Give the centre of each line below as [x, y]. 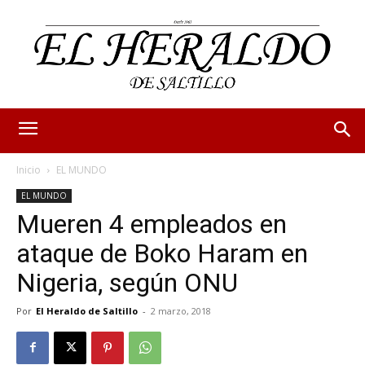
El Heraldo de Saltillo [87, 310]
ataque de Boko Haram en [162, 253]
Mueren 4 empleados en [152, 224]
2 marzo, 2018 [181, 310]
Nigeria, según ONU [130, 282]
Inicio [29, 169]
